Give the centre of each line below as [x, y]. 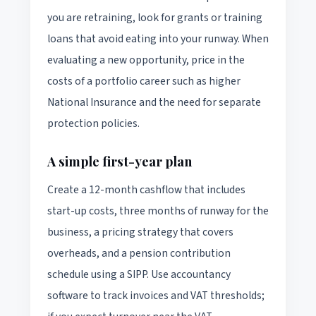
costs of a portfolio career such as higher [144, 81]
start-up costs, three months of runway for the [158, 211]
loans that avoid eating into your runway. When [158, 38]
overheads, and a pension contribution [139, 253]
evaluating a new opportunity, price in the [146, 60]
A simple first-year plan [120, 161]
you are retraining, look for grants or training [155, 17]
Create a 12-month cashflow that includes [146, 189]
